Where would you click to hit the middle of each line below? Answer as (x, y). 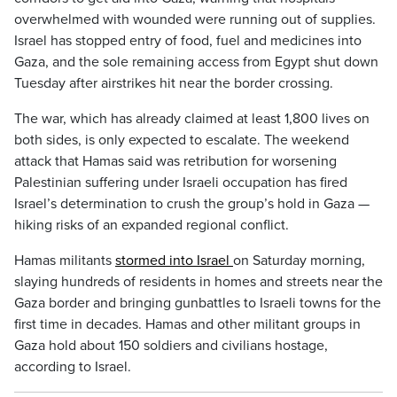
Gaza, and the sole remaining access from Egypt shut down (196, 62)
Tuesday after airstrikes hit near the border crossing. (174, 83)
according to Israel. (73, 367)
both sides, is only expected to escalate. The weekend (182, 140)
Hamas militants (65, 261)
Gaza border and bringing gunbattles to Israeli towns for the (198, 303)
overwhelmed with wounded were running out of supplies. (195, 19)
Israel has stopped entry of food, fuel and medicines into (188, 41)
